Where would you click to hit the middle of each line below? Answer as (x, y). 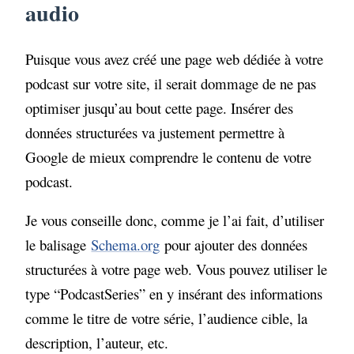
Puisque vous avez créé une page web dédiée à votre (175, 58)
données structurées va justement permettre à (155, 132)
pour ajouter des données (234, 245)
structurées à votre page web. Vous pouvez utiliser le (177, 269)
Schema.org (126, 245)
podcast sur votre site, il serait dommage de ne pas (171, 83)
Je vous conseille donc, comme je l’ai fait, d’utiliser (175, 220)
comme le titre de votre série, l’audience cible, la (167, 318)
